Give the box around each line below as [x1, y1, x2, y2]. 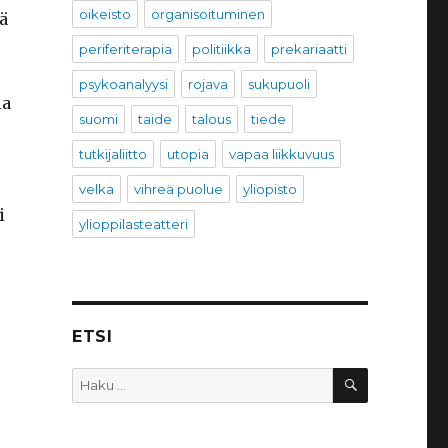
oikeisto [78, 6, 131, 23]
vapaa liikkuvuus [228, 146, 334, 163]
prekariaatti [270, 41, 347, 58]
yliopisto [242, 181, 297, 198]
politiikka [191, 41, 251, 58]
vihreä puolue [133, 181, 223, 198]
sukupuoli [247, 76, 310, 93]
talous [191, 111, 231, 128]
